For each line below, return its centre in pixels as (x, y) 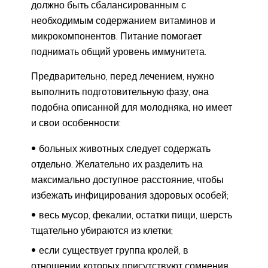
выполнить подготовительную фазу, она (120, 91)
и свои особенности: (76, 122)
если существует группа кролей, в (114, 250)
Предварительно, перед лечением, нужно (123, 76)
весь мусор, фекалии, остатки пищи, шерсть (135, 214)
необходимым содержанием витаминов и (123, 20)
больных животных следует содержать (125, 148)
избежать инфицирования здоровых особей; (130, 195)
